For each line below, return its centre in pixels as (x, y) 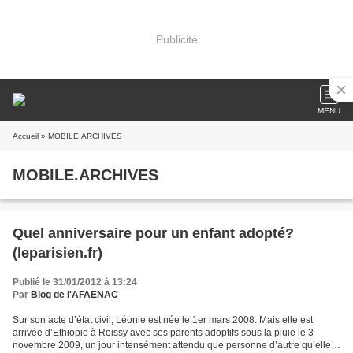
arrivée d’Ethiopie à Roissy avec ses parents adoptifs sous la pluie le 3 (163, 333)
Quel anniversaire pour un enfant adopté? (153, 233)
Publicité (176, 39)
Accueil (26, 136)
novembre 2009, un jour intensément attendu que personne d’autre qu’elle (172, 345)
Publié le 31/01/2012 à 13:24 (75, 282)
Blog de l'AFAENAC (74, 295)
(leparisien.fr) (58, 253)
